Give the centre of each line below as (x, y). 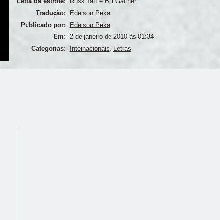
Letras (122, 48)
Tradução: (51, 13)
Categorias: (48, 48)
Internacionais (89, 48)
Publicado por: (43, 25)
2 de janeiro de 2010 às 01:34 (111, 36)
